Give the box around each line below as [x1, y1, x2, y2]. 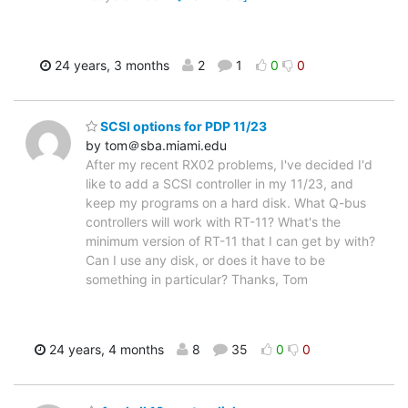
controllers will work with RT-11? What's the [86, 214, 341, 230]
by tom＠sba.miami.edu [86, 138, 227, 154]
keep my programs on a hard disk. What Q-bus [86, 195, 366, 211]
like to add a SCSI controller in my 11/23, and [86, 176, 353, 192]
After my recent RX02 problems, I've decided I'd [86, 157, 372, 173]
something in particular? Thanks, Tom [86, 271, 308, 288]
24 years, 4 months [45, 342, 164, 358]
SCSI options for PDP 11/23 [97, 118, 267, 135]
